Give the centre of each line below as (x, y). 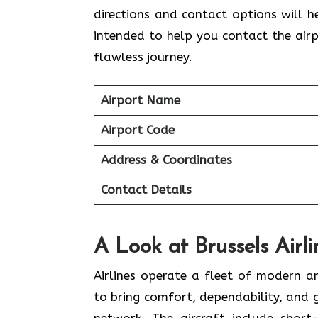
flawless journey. (143, 56)
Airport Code (137, 130)
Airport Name (140, 100)
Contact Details (146, 190)
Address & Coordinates (166, 160)
